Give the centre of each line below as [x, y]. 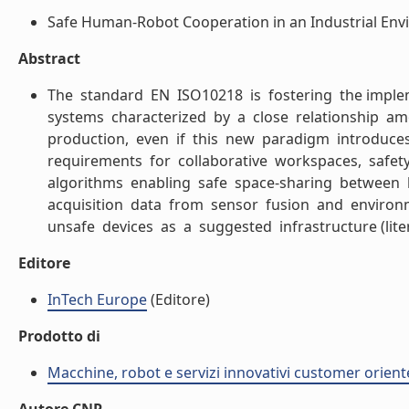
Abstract [49, 58]
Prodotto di [59, 336]
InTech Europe [97, 299]
